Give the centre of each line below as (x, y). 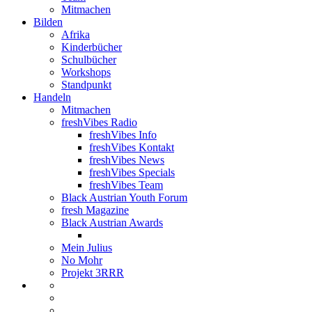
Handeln (52, 97)
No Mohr (82, 260)
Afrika (76, 34)
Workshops (86, 72)
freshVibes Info (123, 134)
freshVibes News (127, 159)
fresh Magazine (95, 210)
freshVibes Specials (132, 172)
